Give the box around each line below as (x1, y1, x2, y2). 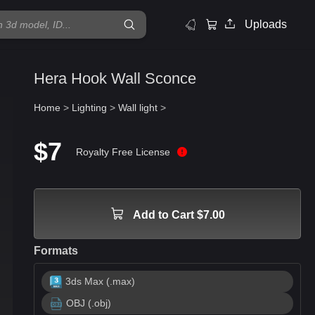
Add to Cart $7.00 (132, 209, 225, 221)
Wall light (118, 102, 157, 113)
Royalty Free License (76, 146, 170, 157)
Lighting (72, 102, 107, 113)
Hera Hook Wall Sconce (34, 70, 196, 87)
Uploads (245, 18, 287, 30)
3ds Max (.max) (65, 276, 136, 287)
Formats (34, 245, 78, 257)
